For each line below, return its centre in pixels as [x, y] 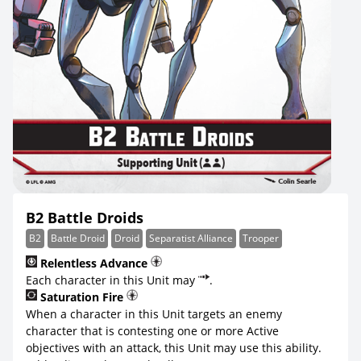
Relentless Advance [94, 263]
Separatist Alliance [191, 238]
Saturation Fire [82, 297]
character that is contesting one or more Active [152, 331]
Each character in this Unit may [112, 280]
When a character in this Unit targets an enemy [154, 314]
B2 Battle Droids [85, 218]
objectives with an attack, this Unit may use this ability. [174, 348]
